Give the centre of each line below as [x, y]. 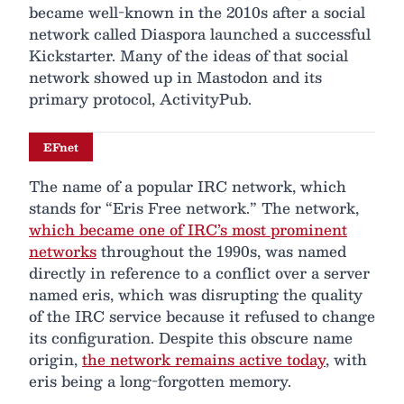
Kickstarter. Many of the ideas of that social [188, 56]
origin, [55, 360]
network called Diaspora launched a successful [200, 34]
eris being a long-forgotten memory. [160, 381]
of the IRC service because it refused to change [202, 317]
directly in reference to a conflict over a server [199, 273]
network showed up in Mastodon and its [175, 78]
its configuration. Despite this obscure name [191, 338]
